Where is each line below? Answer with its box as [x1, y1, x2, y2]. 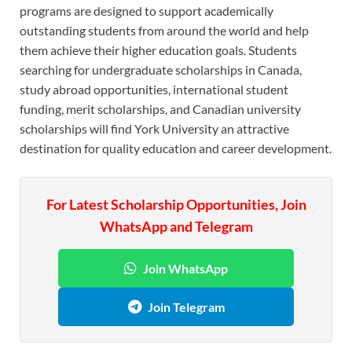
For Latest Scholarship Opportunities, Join [46, 196, 306, 214]
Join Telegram [147, 299, 225, 315]
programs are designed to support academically [20, 3, 273, 19]
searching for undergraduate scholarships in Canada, [20, 62, 302, 78]
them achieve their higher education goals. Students [20, 42, 297, 58]
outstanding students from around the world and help [20, 23, 309, 38]
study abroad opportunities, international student [20, 82, 288, 97]
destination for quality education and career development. [20, 141, 332, 156]
